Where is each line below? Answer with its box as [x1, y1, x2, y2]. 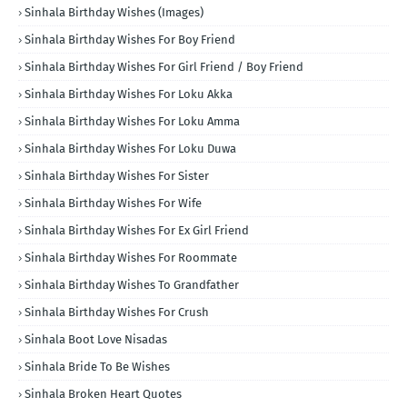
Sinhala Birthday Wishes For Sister [25, 168, 209, 183]
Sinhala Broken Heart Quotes [25, 386, 182, 401]
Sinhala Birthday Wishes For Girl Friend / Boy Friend [25, 59, 303, 74]
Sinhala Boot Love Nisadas [25, 332, 167, 346]
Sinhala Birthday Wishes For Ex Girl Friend [25, 223, 249, 237]
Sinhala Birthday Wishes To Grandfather [25, 277, 239, 292]
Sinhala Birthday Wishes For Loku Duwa [25, 141, 236, 155]
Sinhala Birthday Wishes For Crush [25, 304, 209, 319]
